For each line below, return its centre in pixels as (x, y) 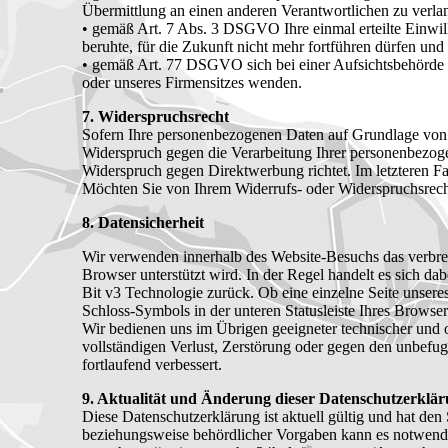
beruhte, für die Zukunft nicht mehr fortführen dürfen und (263, 47)
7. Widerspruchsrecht (155, 117)
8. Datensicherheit (143, 223)
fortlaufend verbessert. (152, 365)
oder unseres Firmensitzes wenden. (192, 83)
